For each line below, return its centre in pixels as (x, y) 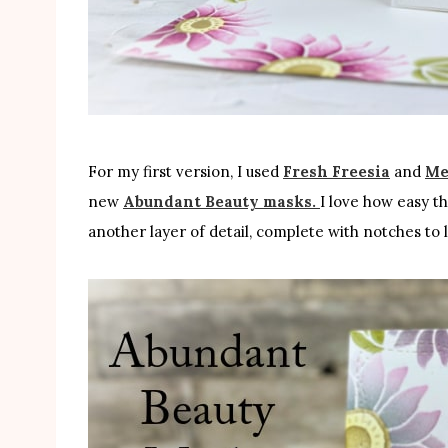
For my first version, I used (185, 171)
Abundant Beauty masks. (221, 201)
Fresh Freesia (336, 171)
